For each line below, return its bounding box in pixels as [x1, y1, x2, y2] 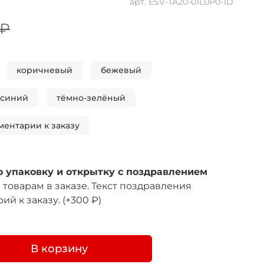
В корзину [30, 242, 88, 255]
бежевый [101, 65, 141, 76]
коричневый [16, 65, 72, 76]
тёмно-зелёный [57, 93, 126, 104]
